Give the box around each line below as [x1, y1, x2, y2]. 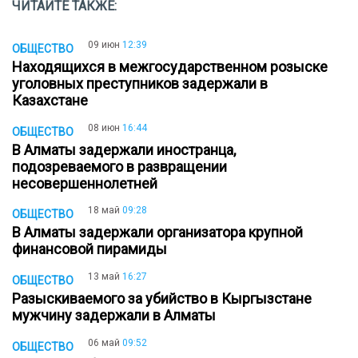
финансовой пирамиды [12, 241, 173, 258]
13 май [88, 271, 120, 283]
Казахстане [12, 92, 94, 109]
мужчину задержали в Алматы [12, 307, 222, 324]
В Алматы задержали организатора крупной [12, 224, 303, 241]
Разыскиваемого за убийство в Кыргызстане [12, 290, 312, 308]
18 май [88, 205, 120, 217]
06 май [88, 336, 120, 348]
